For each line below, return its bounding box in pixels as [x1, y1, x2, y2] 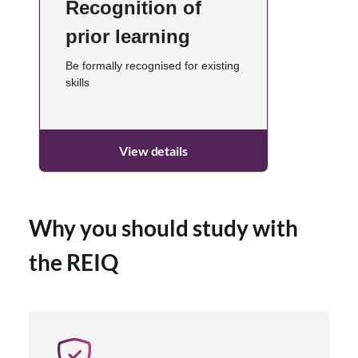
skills [66, 75, 89, 89]
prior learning [66, 25, 190, 47]
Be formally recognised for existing [66, 58, 240, 72]
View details [119, 142, 188, 158]
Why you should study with [29, 213, 298, 241]
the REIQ [29, 248, 118, 276]
